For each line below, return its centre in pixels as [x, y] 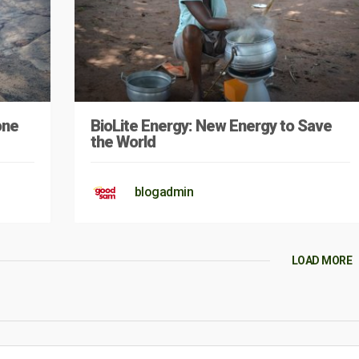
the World [123, 141]
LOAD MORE [322, 260]
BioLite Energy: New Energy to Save [211, 125]
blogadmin [164, 192]
